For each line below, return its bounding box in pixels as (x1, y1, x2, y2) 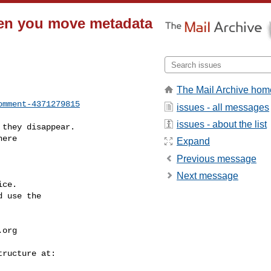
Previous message (177, 153, 256, 164)
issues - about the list (177, 119, 267, 129)
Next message (177, 171, 238, 181)
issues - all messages (177, 102, 269, 113)
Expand (177, 136, 210, 147)
